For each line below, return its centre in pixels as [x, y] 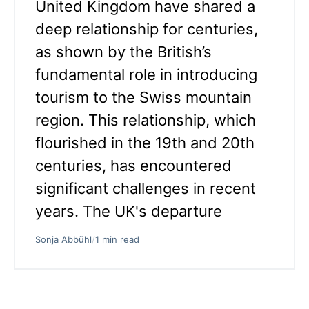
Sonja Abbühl [63, 239]
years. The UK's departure [129, 211]
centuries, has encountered [133, 165]
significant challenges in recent [146, 188]
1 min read [117, 239]
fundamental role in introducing [146, 74]
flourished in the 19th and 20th [145, 142]
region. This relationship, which [146, 120]
